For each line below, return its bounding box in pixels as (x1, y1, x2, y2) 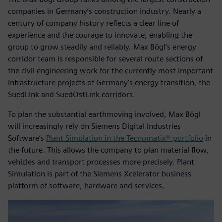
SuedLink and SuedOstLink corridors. (8, 89, 135, 99)
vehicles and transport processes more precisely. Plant (8, 157, 194, 166)
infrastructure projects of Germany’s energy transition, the (8, 77, 210, 87)
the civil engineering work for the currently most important (8, 65, 213, 75)
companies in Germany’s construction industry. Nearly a (8, 6, 201, 16)
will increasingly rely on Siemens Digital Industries (8, 121, 181, 131)
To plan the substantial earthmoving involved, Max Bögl (8, 109, 201, 119)
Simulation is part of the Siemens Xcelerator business (8, 168, 191, 178)
